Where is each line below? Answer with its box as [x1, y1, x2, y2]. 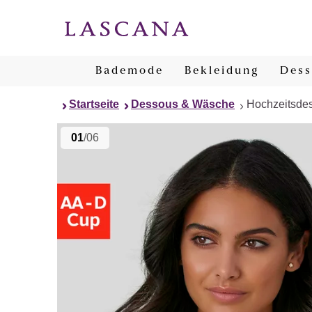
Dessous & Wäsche [131, 98, 235, 110]
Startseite [69, 98, 119, 110]
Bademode [95, 65, 164, 77]
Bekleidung [185, 65, 259, 77]
